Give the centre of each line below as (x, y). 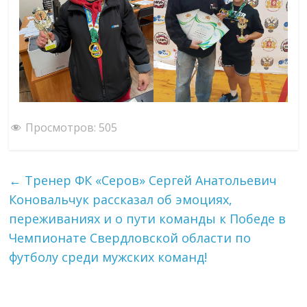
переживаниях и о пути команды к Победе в (148, 219)
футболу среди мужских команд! (108, 257)
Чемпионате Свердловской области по (130, 238)
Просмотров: (61, 128)
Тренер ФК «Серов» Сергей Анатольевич (149, 181)
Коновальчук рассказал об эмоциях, (121, 200)
